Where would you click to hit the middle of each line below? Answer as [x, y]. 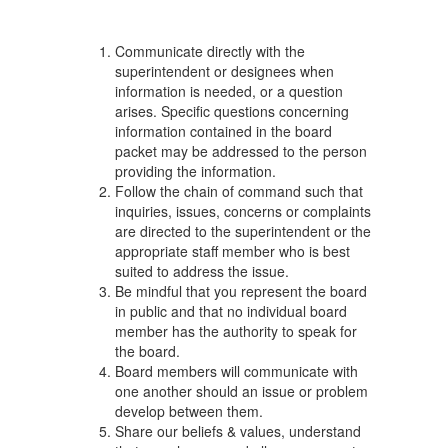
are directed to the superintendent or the [243, 231]
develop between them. [189, 411]
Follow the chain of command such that [239, 191]
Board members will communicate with [236, 371]
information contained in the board [223, 131]
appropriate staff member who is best [232, 251]
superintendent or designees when [224, 71]
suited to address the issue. [202, 271]
